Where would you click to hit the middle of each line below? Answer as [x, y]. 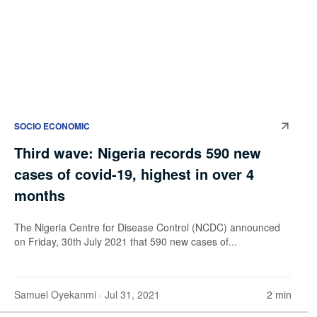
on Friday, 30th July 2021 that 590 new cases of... [126, 241]
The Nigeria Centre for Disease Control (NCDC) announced [147, 227]
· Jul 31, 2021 [128, 294]
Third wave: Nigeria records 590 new [138, 152]
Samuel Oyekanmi [55, 294]
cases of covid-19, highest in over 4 [134, 173]
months [40, 195]
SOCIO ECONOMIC [52, 126]
